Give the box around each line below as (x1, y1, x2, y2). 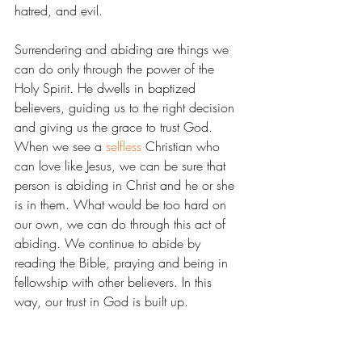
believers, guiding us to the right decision (15, 99, 238, 116)
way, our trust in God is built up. (15, 293, 188, 310)
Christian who (141, 137, 224, 155)
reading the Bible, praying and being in (15, 254, 232, 271)
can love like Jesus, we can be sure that (15, 157, 229, 175)
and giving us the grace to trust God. (15, 118, 217, 136)
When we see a (15, 137, 106, 155)
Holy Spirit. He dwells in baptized (15, 79, 200, 97)
